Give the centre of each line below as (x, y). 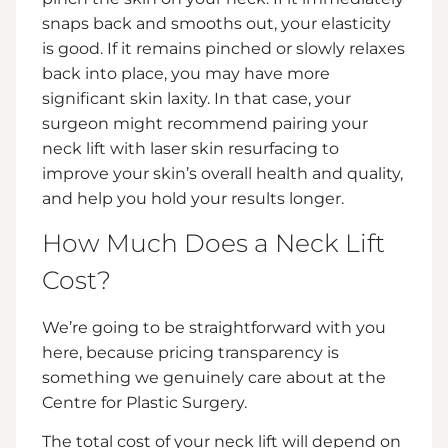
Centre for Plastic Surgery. (144, 402)
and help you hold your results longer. (193, 198)
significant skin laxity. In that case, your (196, 98)
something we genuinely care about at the (214, 377)
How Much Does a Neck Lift (213, 242)
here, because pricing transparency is (190, 352)
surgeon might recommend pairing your (205, 123)
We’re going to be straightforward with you (214, 327)
